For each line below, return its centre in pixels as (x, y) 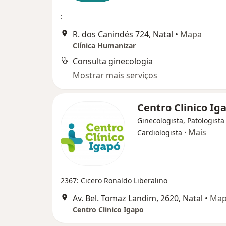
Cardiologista (160, 132)
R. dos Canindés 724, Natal (123, 34)
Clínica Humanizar (104, 46)
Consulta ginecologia (113, 61)
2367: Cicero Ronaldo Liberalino (114, 180)
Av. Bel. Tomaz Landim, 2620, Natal (138, 198)
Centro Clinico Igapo (108, 210)
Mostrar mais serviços (115, 75)
